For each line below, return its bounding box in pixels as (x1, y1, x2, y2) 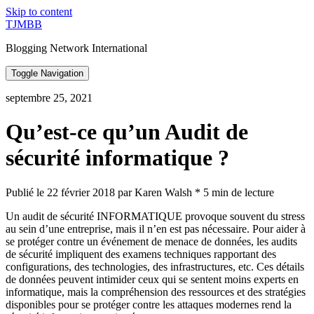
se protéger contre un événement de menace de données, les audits (6, 235, 297, 247)
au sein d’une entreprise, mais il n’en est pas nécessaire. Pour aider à (6, 222, 306, 235)
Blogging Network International (6, 42, 147, 54)
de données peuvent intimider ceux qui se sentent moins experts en (6, 273, 299, 285)
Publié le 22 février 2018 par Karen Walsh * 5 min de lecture (6, 186, 274, 198)
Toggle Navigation (11, 68, 83, 78)
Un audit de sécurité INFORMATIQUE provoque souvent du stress (6, 210, 305, 222)
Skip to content (6, 6, 72, 18)
